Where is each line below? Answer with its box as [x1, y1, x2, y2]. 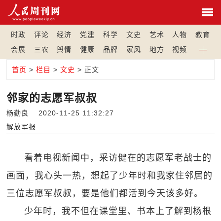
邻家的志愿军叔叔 [6, 92, 98, 104]
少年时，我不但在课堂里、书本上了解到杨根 [24, 206, 212, 216]
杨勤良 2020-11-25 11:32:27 [6, 109, 122, 117]
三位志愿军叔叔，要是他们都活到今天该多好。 [6, 188, 204, 198]
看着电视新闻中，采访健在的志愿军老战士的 [24, 153, 212, 163]
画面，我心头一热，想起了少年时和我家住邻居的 [6, 171, 213, 181]
